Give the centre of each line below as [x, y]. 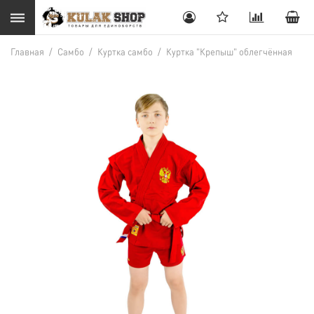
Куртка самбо [125, 52]
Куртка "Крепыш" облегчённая [229, 52]
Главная [27, 52]
